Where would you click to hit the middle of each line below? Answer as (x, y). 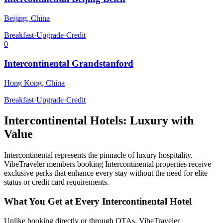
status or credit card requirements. (56, 182)
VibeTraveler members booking (55, 164)
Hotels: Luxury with (140, 121)
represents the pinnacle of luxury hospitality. (123, 155)
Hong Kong (23, 83)
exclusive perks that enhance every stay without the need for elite (106, 173)
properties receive (182, 164)
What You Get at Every (53, 202)
